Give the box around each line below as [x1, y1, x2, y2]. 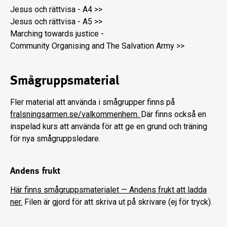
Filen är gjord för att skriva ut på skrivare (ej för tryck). [22, 197, 212, 207]
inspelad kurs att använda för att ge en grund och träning [10, 122, 207, 132]
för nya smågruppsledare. [10, 134, 100, 144]
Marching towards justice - [10, 29, 104, 39]
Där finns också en [141, 109, 206, 120]
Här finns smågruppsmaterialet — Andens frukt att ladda [10, 185, 207, 195]
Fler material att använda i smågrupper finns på [10, 97, 175, 107]
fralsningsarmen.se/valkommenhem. [10, 109, 141, 120]
